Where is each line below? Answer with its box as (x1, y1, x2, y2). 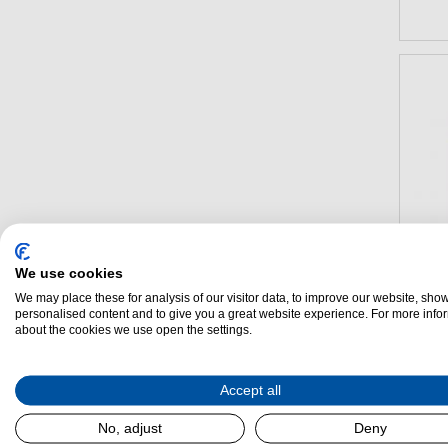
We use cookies (15, 265, 123, 280)
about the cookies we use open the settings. (15, 322, 252, 336)
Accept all (219, 382, 281, 397)
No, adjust (98, 420, 162, 435)
